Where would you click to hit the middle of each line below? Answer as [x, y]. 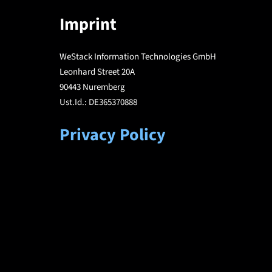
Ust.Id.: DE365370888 [98, 102]
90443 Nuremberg [92, 87]
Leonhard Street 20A [97, 72]
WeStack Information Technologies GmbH [138, 57]
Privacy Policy [113, 135]
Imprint [88, 24]
